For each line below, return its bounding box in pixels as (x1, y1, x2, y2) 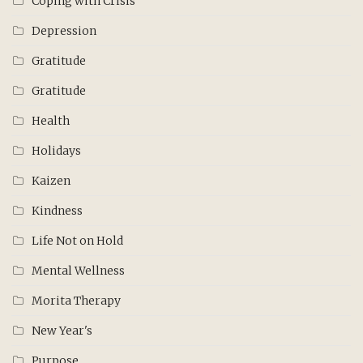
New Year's (32, 322, 92, 338)
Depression (32, 23, 96, 38)
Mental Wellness (32, 263, 125, 278)
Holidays (32, 143, 81, 158)
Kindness (32, 203, 83, 218)
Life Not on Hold (32, 233, 123, 248)
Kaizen (32, 173, 70, 188)
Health (32, 113, 70, 128)
